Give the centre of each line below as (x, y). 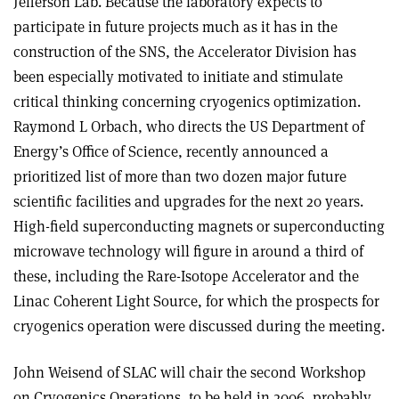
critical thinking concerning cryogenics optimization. (187, 102)
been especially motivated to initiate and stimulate (178, 77)
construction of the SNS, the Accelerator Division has (185, 52)
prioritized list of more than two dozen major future (180, 177)
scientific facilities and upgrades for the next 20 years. (188, 202)
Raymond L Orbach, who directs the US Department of (189, 127)
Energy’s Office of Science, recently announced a (171, 152)
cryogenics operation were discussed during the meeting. (199, 326)
